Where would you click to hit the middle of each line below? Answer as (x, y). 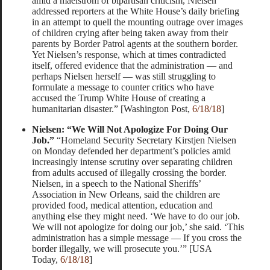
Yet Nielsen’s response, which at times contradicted (129, 55)
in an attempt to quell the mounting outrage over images (137, 22)
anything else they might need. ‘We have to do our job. (136, 216)
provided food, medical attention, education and (122, 206)
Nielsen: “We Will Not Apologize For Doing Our (130, 130)
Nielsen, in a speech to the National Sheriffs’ (116, 184)
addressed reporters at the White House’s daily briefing (136, 11)
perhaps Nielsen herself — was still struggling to (124, 77)
